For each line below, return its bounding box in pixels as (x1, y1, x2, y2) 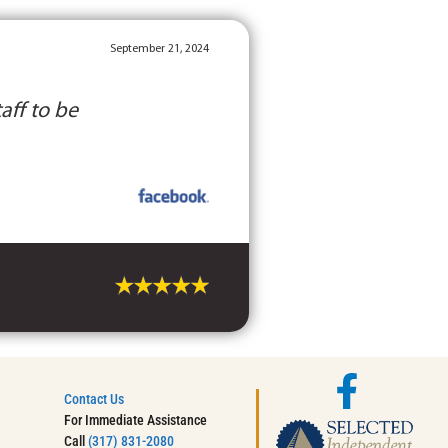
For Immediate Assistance (64, 411, 208, 428)
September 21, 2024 (110, 42, 210, 55)
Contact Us (64, 390, 125, 407)
